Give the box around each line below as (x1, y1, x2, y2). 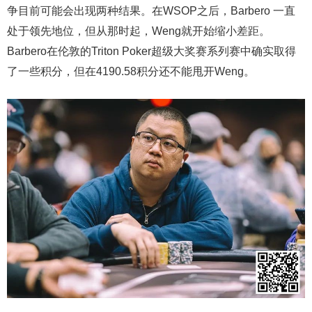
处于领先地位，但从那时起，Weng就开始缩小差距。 (7, 25, 270, 38)
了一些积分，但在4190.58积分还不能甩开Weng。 (7, 65, 255, 78)
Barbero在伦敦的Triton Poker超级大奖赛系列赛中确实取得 (7, 45, 296, 58)
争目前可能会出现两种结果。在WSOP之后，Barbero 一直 (7, 5, 295, 17)
